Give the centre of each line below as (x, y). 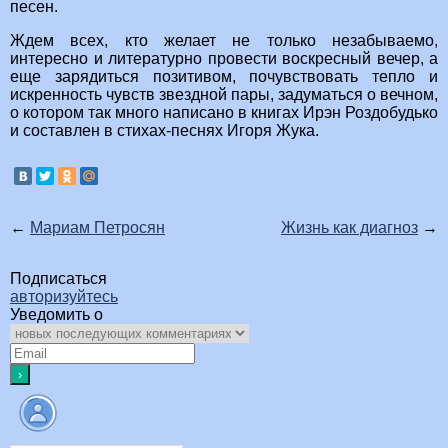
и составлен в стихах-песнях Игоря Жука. (164, 131)
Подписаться (58, 279)
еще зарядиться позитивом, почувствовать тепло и (224, 77)
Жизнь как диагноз (349, 228)
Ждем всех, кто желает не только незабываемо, (224, 41)
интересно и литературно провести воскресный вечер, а (224, 59)
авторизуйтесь (64, 297)
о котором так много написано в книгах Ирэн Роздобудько (224, 113)
